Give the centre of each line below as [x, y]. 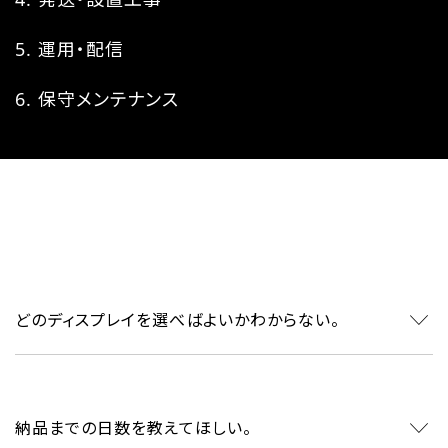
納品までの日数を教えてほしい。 [133, 427]
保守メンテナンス [108, 98]
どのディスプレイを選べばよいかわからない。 [177, 319]
